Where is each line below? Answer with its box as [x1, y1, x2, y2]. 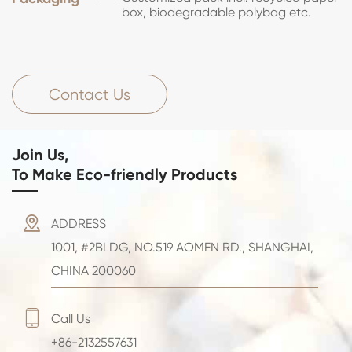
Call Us [51, 311, 90, 327]
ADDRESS [51, 216, 106, 232]
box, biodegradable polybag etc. [122, 5, 311, 20]
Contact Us [49, 86, 130, 104]
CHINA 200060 [51, 263, 136, 279]
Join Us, [12, 145, 69, 165]
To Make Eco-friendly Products [12, 165, 237, 185]
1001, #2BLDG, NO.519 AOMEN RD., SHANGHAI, [51, 240, 313, 255]
